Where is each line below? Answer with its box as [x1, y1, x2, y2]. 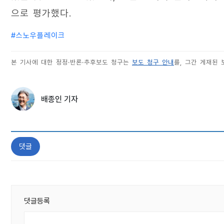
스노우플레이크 [16, 30, 65, 40]
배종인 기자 [41, 94, 78, 104]
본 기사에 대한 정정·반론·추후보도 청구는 [11, 58, 132, 66]
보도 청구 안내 [132, 58, 174, 66]
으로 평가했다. [11, 7, 71, 19]
